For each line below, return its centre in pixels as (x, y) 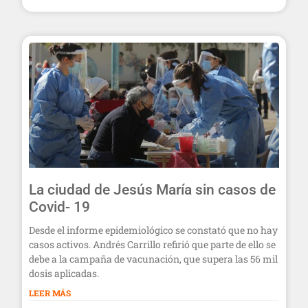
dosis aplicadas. (64, 273)
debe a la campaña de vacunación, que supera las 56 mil (153, 258)
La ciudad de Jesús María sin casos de (152, 189)
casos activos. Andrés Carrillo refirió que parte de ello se (152, 244)
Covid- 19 (59, 207)
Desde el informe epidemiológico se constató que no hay (153, 230)
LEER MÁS (50, 293)
